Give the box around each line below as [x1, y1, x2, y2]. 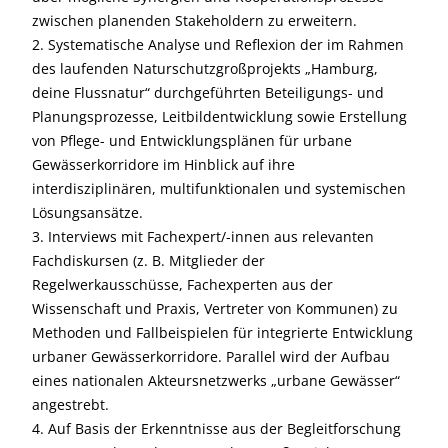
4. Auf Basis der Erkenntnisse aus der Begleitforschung [32, 419, 401, 438]
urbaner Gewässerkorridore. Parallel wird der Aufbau [32, 347, 390, 366]
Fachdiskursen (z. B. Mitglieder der [32, 251, 265, 270]
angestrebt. [32, 395, 109, 414]
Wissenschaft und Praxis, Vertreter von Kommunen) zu [32, 299, 398, 318]
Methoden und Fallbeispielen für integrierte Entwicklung [32, 323, 413, 342]
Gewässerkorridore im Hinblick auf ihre [32, 155, 295, 174]
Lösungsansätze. [32, 203, 143, 222]
